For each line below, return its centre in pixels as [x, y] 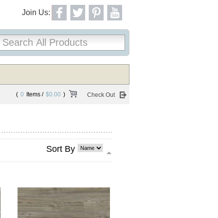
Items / [35, 94]
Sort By [60, 149]
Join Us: [36, 12]
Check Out [101, 95]
